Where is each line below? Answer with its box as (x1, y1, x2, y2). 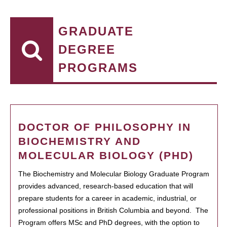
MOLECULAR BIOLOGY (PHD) (18, 149, 194, 161)
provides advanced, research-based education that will (18, 182, 193, 190)
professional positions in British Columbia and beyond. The (18, 206, 208, 214)
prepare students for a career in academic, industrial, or (18, 194, 197, 202)
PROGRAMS (58, 61, 138, 74)
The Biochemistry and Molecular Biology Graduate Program (18, 170, 209, 178)
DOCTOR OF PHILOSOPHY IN (18, 121, 191, 133)
